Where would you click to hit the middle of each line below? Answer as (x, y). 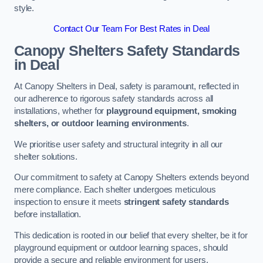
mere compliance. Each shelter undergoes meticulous (115, 190)
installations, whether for (60, 111)
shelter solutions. (46, 156)
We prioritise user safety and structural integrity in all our (119, 144)
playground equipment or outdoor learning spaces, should (121, 247)
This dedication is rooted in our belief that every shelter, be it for (131, 235)
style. (24, 8)
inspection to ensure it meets (69, 202)
